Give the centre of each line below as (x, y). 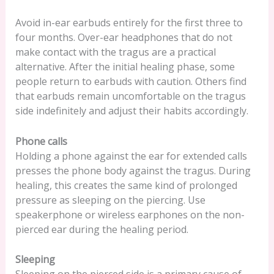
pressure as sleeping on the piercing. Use (110, 200)
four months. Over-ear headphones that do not (124, 38)
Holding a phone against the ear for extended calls (131, 156)
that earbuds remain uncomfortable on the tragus (130, 96)
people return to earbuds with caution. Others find (131, 82)
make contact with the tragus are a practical (115, 52)
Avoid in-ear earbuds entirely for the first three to (129, 23)
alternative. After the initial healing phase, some (125, 67)
